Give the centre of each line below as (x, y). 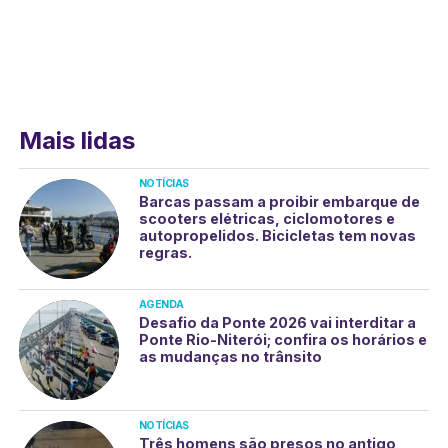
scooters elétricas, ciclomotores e (266, 218)
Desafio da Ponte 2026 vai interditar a (277, 322)
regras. (165, 252)
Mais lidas (76, 140)
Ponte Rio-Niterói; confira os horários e (282, 339)
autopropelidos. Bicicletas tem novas (277, 235)
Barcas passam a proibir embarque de (279, 201)
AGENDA (161, 304)
